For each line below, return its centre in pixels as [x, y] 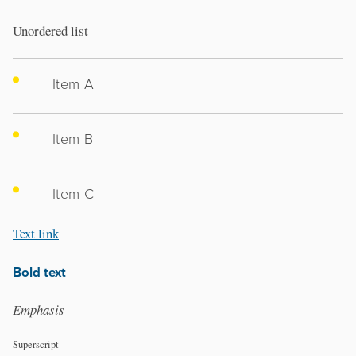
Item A [74, 84]
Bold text [39, 272]
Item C [74, 193]
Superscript [36, 344]
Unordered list [50, 31]
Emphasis [39, 310]
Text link [36, 234]
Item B [73, 139]
